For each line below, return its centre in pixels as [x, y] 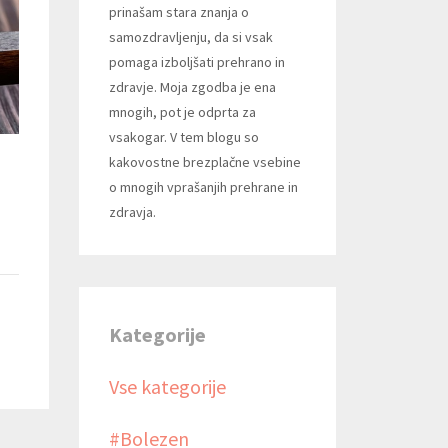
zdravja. [132, 211]
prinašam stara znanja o [178, 11]
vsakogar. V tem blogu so [183, 136]
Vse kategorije [167, 386]
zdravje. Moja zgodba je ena [192, 86]
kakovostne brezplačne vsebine [204, 161]
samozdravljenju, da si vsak [190, 36]
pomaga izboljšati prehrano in [196, 61]
